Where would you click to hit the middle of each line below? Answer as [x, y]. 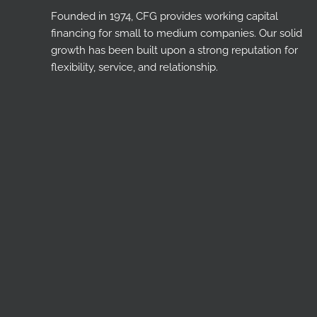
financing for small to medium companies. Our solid [177, 34]
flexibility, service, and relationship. [134, 68]
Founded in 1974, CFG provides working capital [165, 17]
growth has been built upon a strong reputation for [174, 51]
